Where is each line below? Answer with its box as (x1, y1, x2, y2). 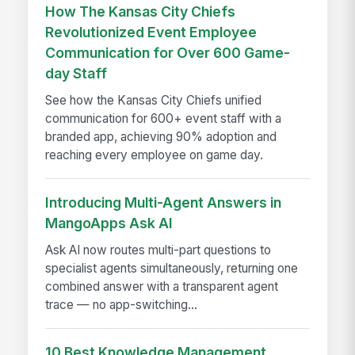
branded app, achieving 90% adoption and (45, 129, 277, 145)
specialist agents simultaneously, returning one (45, 261, 299, 277)
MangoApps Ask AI (45, 215, 174, 232)
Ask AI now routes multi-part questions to (45, 242, 272, 258)
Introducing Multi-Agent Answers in (45, 194, 282, 212)
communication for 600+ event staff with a (45, 111, 282, 127)
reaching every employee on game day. (45, 147, 264, 163)
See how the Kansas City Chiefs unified (45, 93, 262, 109)
